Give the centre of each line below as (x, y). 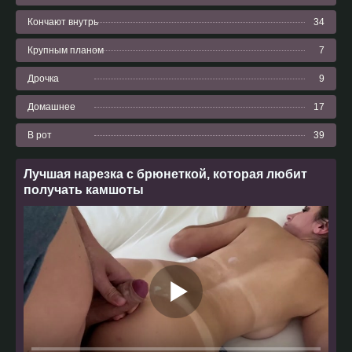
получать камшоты (84, 190)
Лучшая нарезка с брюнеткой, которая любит (165, 174)
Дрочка (43, 79)
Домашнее (51, 107)
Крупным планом (66, 50)
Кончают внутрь (63, 22)
